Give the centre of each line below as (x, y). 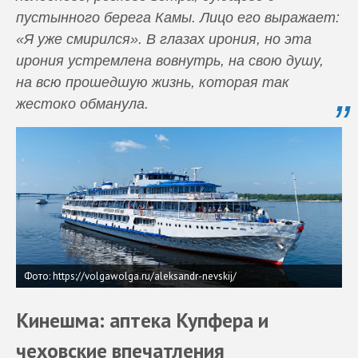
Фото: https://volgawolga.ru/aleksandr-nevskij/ (130, 276)
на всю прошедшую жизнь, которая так (153, 82)
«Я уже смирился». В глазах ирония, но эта (164, 39)
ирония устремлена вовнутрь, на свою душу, (170, 60)
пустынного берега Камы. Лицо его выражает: (178, 17)
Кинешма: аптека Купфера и (142, 320)
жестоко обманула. (82, 103)
